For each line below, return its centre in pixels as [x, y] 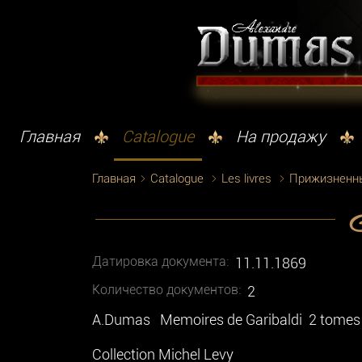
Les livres [246, 178]
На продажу [281, 137]
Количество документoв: [166, 289]
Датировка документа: [160, 261]
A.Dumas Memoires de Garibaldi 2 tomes [226, 319]
